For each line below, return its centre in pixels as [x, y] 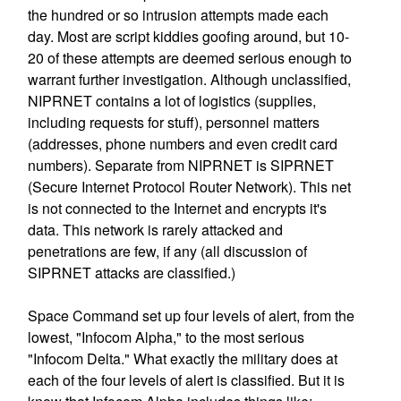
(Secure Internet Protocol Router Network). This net [189, 187]
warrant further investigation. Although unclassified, [189, 79]
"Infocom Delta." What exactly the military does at [182, 358]
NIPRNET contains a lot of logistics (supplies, [171, 101]
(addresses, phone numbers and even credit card [182, 144]
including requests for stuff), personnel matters [173, 122]
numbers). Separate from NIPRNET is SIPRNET [180, 165]
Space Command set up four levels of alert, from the [191, 316]
